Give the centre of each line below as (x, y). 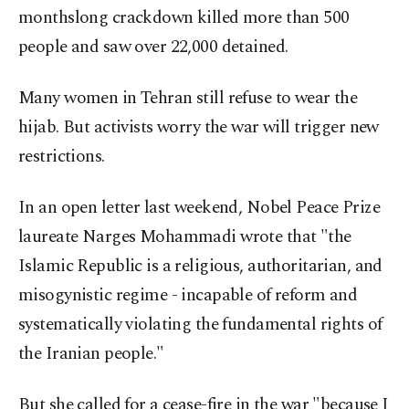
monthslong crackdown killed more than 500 (184, 18)
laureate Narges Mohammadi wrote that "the (185, 237)
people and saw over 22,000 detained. (153, 47)
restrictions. (62, 157)
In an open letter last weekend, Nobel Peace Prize (199, 208)
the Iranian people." (91, 354)
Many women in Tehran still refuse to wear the (188, 99)
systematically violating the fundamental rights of (200, 325)
